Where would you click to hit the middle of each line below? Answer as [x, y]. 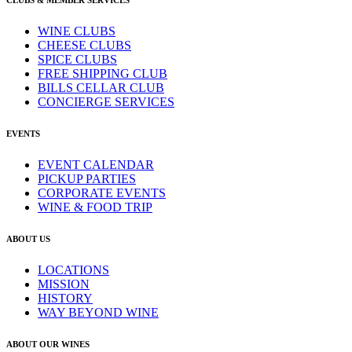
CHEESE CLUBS [84, 46]
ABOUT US [28, 238]
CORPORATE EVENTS [102, 192]
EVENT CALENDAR [96, 164]
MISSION [64, 284]
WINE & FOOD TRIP [95, 207]
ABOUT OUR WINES [48, 344]
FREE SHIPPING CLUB [103, 74]
